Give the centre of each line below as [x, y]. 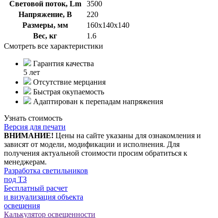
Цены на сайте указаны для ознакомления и [127, 135]
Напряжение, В [45, 14]
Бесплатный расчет [36, 188]
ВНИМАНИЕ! [29, 135]
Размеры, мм [45, 25]
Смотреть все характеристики [54, 46]
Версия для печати [35, 127]
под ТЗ [15, 179]
